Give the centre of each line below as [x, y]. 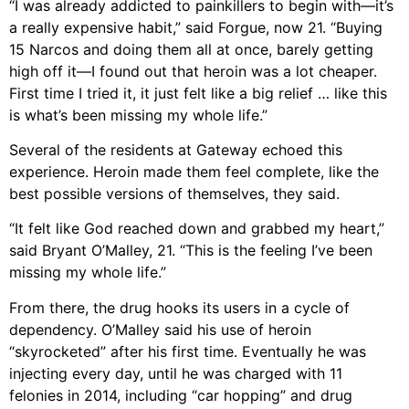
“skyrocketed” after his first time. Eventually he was [188, 351]
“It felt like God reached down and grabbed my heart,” [197, 229]
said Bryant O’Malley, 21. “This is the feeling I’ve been [191, 251]
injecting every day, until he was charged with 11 [176, 373]
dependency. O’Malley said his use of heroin [160, 329]
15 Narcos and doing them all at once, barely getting [191, 49]
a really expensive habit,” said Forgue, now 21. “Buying [196, 27]
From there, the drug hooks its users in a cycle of [179, 307]
